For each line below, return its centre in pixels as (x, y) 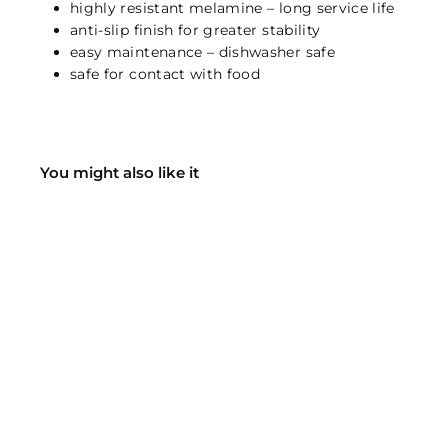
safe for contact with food (165, 74)
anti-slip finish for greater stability (195, 30)
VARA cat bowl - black (120, 406)
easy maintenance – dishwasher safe (202, 52)
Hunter (60, 430)
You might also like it (119, 172)
